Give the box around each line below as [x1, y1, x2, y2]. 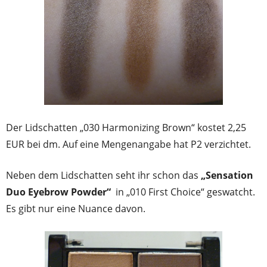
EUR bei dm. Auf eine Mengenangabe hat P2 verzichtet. [6, 137, 251, 151]
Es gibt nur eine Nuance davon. [6, 201, 145, 215]
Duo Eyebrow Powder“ [6, 185, 111, 198]
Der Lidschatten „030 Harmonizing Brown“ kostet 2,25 [6, 120, 246, 134]
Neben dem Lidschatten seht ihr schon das [6, 168, 201, 182]
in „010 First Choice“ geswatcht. [111, 185, 255, 198]
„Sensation [201, 168, 253, 182]
